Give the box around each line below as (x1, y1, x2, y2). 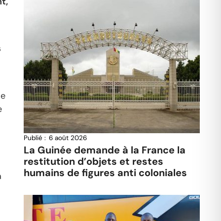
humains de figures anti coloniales (23, 166, 187, 179)
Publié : (23, 133, 46, 142)
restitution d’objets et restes (23, 154, 163, 168)
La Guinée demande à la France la (23, 143, 185, 156)
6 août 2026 (48, 133, 87, 142)
